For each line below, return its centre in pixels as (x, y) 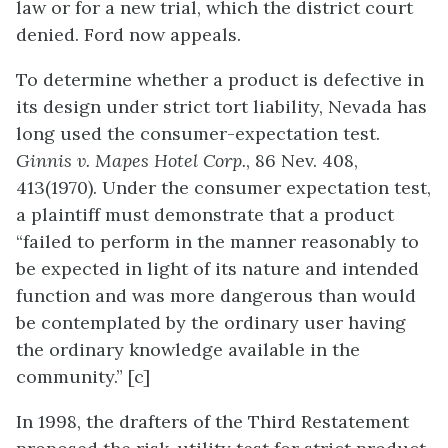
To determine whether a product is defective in (220, 79)
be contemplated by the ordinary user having (211, 322)
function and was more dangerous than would (216, 295)
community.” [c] (83, 376)
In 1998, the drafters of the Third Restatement (212, 421)
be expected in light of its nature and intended (217, 268)
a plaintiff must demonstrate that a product (205, 214)
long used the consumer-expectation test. (198, 133)
